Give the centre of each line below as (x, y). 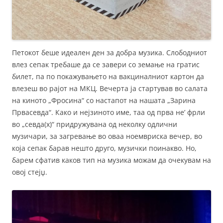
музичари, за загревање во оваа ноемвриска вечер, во (107, 136)
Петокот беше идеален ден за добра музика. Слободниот (110, 53)
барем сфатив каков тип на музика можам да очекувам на (111, 160)
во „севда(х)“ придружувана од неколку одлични (95, 124)
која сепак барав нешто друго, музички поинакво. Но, (104, 148)
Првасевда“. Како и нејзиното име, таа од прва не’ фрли (109, 112)
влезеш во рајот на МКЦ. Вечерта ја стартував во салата (110, 89)
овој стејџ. (30, 172)
